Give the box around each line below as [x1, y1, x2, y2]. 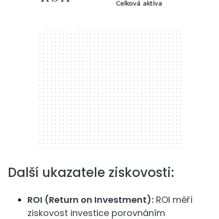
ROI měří [153, 194, 193, 206]
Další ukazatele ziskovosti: [8, 164, 174, 181]
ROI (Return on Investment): [27, 194, 153, 206]
